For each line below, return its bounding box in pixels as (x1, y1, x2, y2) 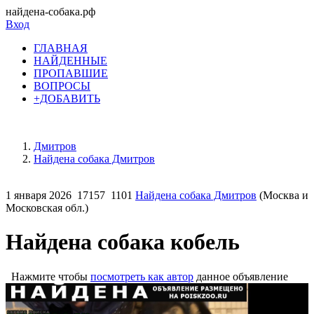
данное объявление (193, 270, 288, 282)
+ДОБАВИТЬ (34, 93, 100, 104)
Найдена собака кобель (6, 229, 240, 255)
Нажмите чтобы (6, 270, 90, 282)
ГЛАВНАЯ (34, 42, 88, 54)
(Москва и (257, 189, 308, 201)
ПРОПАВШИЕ (34, 67, 108, 79)
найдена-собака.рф (6, 6, 95, 18)
